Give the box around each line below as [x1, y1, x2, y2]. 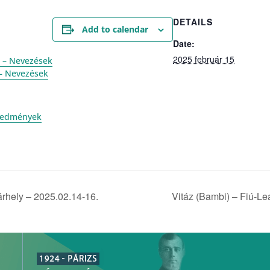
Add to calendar [81, 24, 148, 35]
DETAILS [173, 16, 213, 28]
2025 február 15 [173, 53, 234, 65]
